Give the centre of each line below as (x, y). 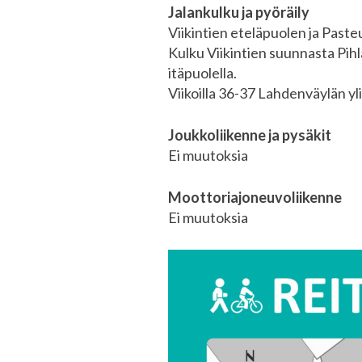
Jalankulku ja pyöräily (239, 13)
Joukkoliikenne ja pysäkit (250, 135)
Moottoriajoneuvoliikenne (255, 198)
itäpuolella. (202, 73)
